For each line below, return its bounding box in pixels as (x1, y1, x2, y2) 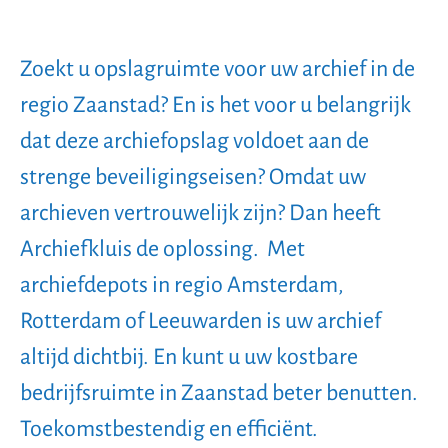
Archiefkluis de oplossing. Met (20, 237, 305, 261)
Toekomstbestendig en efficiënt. (20, 417, 318, 441)
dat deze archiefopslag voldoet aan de (20, 129, 369, 153)
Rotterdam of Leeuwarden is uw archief (20, 309, 381, 333)
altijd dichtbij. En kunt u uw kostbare (20, 345, 358, 369)
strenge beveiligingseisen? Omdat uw (20, 165, 366, 189)
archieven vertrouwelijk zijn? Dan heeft (20, 201, 381, 225)
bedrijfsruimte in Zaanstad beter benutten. (20, 381, 418, 405)
